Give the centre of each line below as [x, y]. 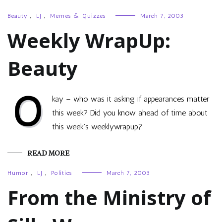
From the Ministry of [109, 197]
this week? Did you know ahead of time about [130, 113]
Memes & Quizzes [78, 16]
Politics [61, 173]
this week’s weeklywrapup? [97, 127]
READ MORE [48, 153]
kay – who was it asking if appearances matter [131, 99]
